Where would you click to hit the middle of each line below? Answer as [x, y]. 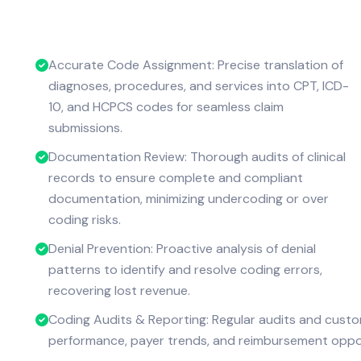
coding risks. [84, 219]
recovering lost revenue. [119, 290]
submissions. [85, 127]
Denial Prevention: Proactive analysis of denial [182, 248]
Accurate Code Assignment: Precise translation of [195, 64]
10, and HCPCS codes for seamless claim [166, 106]
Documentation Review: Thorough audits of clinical [197, 156]
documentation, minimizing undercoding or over [188, 198]
